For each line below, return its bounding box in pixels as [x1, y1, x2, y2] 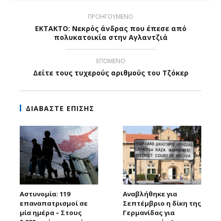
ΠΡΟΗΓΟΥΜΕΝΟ [88, 12, 133, 21]
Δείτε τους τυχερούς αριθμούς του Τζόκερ [33, 68, 188, 77]
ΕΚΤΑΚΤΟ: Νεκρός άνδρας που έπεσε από [35, 23, 186, 33]
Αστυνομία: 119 [20, 189, 70, 198]
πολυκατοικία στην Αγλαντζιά [53, 32, 168, 42]
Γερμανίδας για [123, 208, 175, 217]
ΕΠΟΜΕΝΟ [96, 56, 125, 65]
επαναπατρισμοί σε [20, 198, 88, 208]
